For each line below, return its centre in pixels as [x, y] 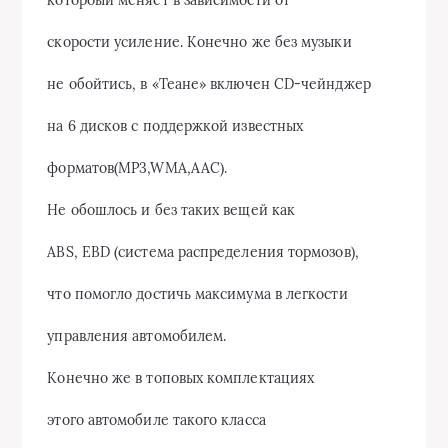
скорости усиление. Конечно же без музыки [199, 42]
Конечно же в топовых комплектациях [181, 378]
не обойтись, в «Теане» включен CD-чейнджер [209, 84]
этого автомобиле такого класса [156, 420]
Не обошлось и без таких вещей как [171, 210]
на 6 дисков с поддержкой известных [175, 126]
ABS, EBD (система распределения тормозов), [203, 252]
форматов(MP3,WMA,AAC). [137, 168]
